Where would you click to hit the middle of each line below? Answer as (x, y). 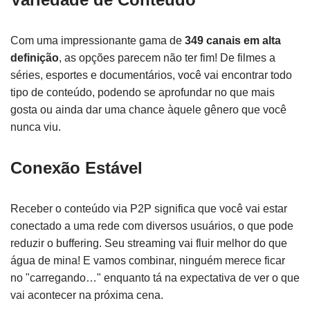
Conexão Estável (76, 168)
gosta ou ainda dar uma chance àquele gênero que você (148, 110)
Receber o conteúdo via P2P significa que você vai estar (149, 209)
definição (35, 58)
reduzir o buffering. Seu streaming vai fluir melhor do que (149, 243)
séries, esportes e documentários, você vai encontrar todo (151, 75)
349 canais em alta (233, 40)
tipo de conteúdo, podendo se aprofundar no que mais (143, 92)
